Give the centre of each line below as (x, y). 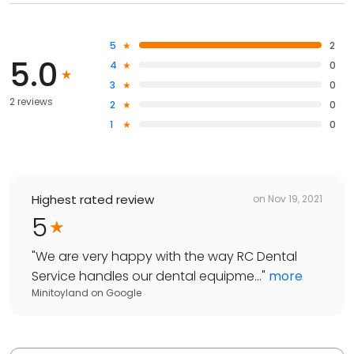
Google (124, 292)
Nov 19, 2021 (295, 199)
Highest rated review (93, 199)
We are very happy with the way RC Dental (166, 256)
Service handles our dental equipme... (147, 276)
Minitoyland (60, 292)
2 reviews (31, 101)
